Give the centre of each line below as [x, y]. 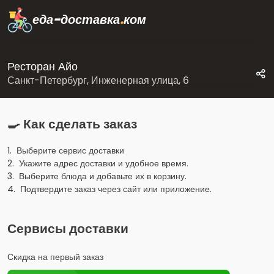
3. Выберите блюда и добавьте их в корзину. [97, 176]
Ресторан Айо [43, 66]
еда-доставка [76, 20]
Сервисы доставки [68, 229]
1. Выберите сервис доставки [66, 151]
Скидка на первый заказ [55, 257]
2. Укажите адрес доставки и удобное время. [98, 164]
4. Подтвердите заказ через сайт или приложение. [109, 189]
